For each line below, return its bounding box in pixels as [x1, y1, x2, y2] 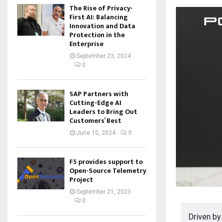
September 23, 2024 [76, 53, 131, 60]
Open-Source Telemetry [69, 165, 146, 177]
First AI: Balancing [69, 11, 128, 23]
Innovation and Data [69, 20, 135, 32]
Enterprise [69, 38, 104, 50]
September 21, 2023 [76, 188, 131, 196]
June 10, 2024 [76, 129, 115, 137]
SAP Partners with [69, 88, 128, 100]
